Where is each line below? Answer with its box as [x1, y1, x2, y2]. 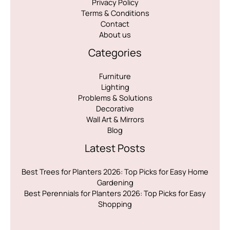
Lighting [101, 81, 129, 92]
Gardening [97, 177, 133, 187]
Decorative [96, 103, 134, 113]
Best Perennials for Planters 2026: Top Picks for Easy [24, 187, 206, 198]
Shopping [98, 198, 132, 209]
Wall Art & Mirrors [86, 113, 144, 124]
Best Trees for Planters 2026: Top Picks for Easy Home [22, 166, 208, 177]
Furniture [99, 70, 131, 81]
